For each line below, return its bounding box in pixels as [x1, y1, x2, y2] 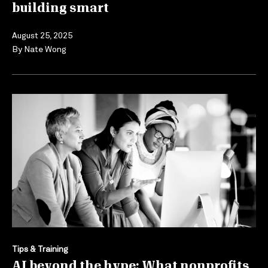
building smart [12, 2, 111, 14]
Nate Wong [24, 43, 66, 54]
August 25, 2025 [12, 29, 72, 40]
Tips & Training [12, 243, 68, 254]
